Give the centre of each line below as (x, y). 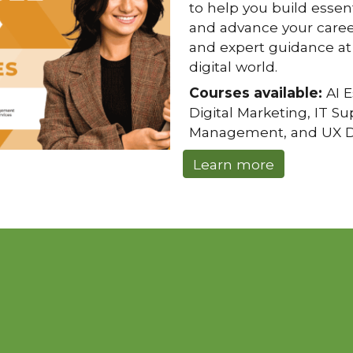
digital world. (233, 67)
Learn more (233, 164)
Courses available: (255, 93)
